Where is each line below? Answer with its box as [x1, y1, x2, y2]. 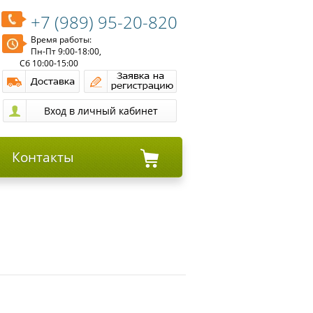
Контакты [11, 148, 74, 166]
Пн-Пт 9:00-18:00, [31, 45, 101, 57]
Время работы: [31, 34, 92, 45]
